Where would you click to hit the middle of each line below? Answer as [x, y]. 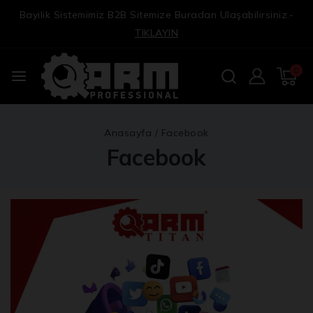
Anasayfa [128, 133]
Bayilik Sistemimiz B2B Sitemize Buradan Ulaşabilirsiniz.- [156, 15]
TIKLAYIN [156, 33]
